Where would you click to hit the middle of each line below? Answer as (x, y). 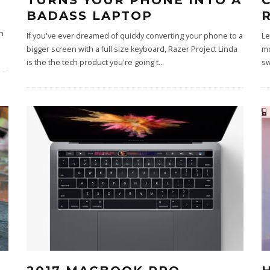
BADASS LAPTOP (89, 16)
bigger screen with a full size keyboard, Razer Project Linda (132, 49)
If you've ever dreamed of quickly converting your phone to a (135, 36)
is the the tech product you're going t (93, 62)
